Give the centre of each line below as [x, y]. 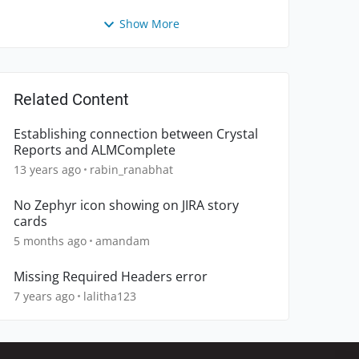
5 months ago [50, 241]
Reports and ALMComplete [95, 150]
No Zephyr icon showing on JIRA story [126, 206]
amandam [123, 241]
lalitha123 [110, 296]
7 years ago [44, 296]
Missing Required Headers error [111, 277]
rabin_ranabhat [131, 170]
